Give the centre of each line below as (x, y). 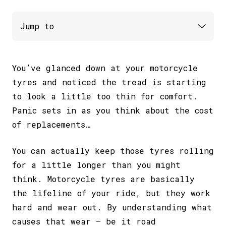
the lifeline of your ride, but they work (111, 193)
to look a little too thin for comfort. (105, 96)
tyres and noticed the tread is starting (109, 82)
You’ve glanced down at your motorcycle (105, 68)
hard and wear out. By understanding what (112, 207)
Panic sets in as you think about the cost (113, 110)
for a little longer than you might (96, 164)
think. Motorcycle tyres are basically (103, 179)
